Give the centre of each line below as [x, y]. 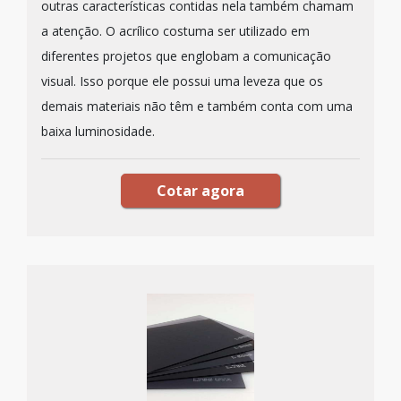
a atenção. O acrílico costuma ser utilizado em [175, 31]
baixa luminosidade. [98, 131]
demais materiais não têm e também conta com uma [197, 106]
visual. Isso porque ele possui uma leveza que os [182, 81]
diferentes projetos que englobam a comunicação [186, 56]
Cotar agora [200, 191]
